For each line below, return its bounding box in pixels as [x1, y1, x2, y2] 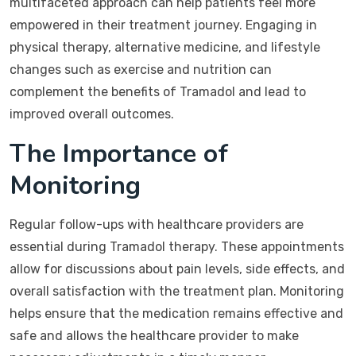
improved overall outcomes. [10, 106, 174, 122]
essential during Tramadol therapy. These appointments [10, 239, 344, 254]
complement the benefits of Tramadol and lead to [10, 84, 306, 99]
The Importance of [10, 137, 228, 171]
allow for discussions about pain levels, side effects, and [10, 261, 345, 277]
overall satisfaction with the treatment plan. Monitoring [10, 284, 344, 299]
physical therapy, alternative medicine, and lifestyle [10, 40, 320, 55]
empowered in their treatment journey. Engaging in [10, 17, 317, 33]
